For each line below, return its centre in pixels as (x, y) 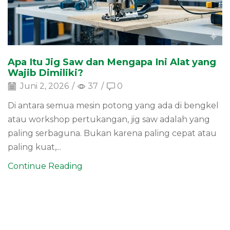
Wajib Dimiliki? (45, 72)
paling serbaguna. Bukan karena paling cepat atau (112, 133)
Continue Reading (45, 166)
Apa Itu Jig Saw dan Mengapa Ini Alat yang (112, 62)
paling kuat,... (34, 147)
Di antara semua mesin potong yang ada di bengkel (113, 105)
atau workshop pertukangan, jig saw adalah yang (109, 119)
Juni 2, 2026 (43, 86)
